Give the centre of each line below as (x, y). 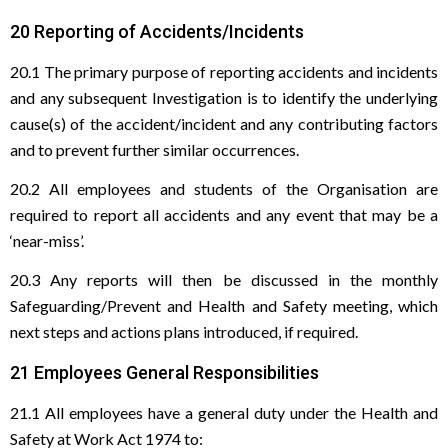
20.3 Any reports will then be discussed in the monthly (224, 279)
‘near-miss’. (47, 240)
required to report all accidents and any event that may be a (224, 214)
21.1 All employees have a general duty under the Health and (224, 412)
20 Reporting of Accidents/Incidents (157, 31)
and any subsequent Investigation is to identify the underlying (224, 97)
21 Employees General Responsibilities (164, 372)
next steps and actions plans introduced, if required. (184, 331)
